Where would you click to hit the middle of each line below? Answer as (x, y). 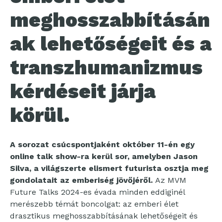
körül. (40, 115)
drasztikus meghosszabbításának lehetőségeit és (104, 216)
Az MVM (171, 180)
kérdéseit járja (83, 91)
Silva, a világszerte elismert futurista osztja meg (109, 168)
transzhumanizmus (106, 67)
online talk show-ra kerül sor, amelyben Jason (104, 156)
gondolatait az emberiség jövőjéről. (83, 180)
